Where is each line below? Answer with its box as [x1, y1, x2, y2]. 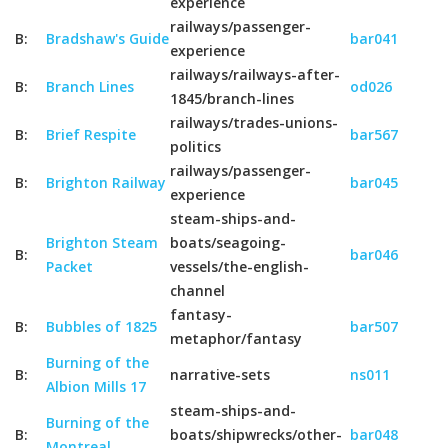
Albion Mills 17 [46, 377, 146, 396]
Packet [46, 257, 93, 276]
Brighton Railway [46, 173, 166, 192]
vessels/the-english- [170, 257, 309, 276]
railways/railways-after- [170, 65, 340, 84]
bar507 [350, 317, 398, 336]
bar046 [350, 245, 398, 264]
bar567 [350, 125, 398, 144]
